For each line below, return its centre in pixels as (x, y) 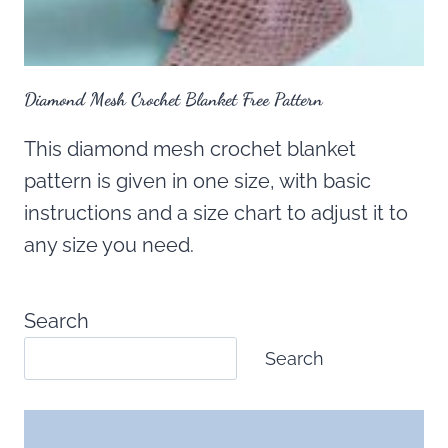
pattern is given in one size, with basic (197, 181)
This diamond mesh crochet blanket (190, 149)
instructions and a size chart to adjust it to (216, 213)
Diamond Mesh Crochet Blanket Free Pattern (173, 99)
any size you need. (109, 245)
